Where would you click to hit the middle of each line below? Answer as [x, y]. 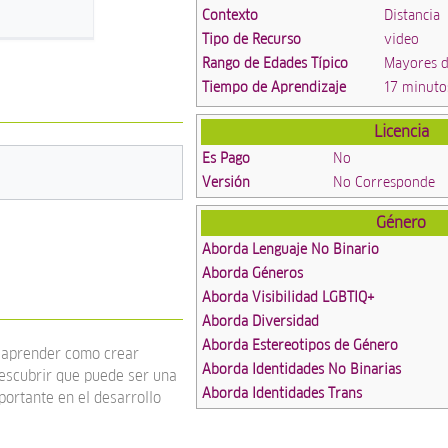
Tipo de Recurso [252, 39]
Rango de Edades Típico [275, 63]
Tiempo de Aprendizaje [274, 87]
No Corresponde [384, 181]
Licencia [401, 131]
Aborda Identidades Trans [282, 392]
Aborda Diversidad [261, 320]
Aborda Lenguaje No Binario [291, 248]
